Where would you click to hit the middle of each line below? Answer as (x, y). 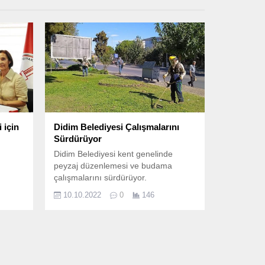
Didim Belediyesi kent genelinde (113, 153)
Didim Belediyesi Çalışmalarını (117, 127)
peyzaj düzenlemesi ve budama (113, 165)
